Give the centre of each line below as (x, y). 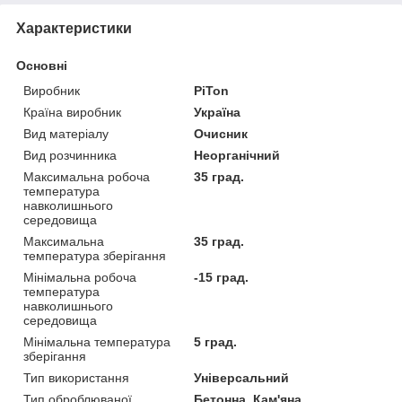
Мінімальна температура (97, 341)
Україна (218, 112)
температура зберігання (95, 255)
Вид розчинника (70, 155)
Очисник (221, 133)
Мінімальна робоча (80, 277)
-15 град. (222, 277)
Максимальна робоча (87, 176)
